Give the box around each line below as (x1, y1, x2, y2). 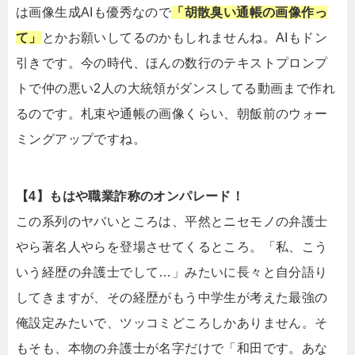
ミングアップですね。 (16, 132, 146, 147)
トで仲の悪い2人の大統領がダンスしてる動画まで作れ (16, 82, 335, 96)
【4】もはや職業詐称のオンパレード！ (16, 189, 245, 204)
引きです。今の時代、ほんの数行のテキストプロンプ (16, 56, 328, 71)
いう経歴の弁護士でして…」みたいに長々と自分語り (16, 265, 328, 280)
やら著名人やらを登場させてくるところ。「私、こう (16, 240, 328, 254)
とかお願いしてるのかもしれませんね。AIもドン (41, 31, 328, 45)
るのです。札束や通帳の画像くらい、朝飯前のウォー (16, 107, 328, 121)
